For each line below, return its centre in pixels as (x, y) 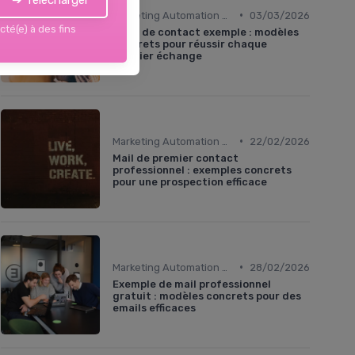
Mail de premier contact (176, 158)
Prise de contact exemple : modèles (206, 32)
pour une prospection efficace (190, 181)
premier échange (157, 55)
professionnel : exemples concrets (202, 170)
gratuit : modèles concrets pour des (207, 296)
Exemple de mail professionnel (192, 284)
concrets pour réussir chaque (190, 44)
